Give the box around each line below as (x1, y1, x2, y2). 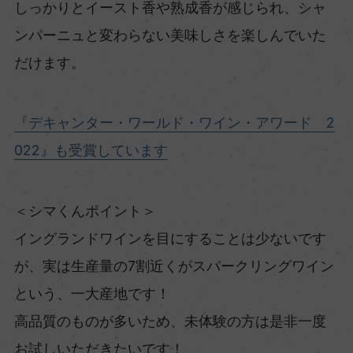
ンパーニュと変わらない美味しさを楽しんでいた (13, 26, 326, 43)
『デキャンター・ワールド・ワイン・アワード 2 (13, 114, 335, 132)
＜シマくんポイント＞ (13, 203, 156, 220)
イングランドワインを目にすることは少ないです (13, 230, 326, 247)
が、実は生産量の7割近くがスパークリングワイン (13, 258, 334, 275)
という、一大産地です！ (13, 285, 170, 303)
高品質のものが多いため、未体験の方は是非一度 (13, 313, 326, 330)
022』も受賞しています (13, 142, 168, 159)
